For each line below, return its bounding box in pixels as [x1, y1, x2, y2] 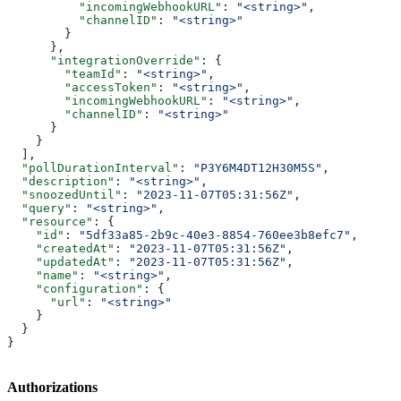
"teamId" [7, 66, 122, 81]
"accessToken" [7, 80, 158, 94]
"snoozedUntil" [7, 187, 122, 201]
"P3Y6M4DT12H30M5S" [193, 160, 322, 175]
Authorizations [7, 380, 98, 396]
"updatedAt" [7, 254, 115, 269]
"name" [7, 268, 79, 282]
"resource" [7, 214, 93, 228]
